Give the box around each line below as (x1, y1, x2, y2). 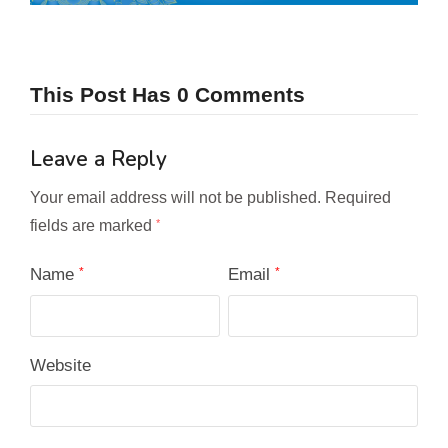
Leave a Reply (30, 145, 167, 174)
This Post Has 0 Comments (30, 83, 305, 107)
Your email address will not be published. (30, 189, 321, 207)
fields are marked (30, 217, 156, 235)
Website (30, 356, 91, 376)
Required (325, 189, 391, 207)
